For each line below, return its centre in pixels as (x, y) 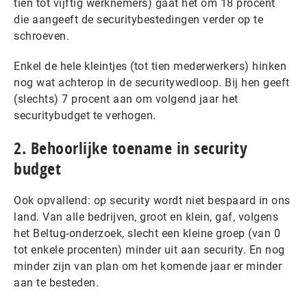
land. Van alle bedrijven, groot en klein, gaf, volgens (146, 217)
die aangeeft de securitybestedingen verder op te (138, 20)
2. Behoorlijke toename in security (131, 148)
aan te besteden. (58, 283)
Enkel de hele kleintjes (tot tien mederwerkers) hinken (150, 66)
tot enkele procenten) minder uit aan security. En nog (149, 250)
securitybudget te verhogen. (86, 115)
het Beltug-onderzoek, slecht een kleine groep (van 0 (147, 233)
